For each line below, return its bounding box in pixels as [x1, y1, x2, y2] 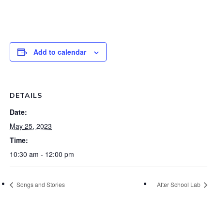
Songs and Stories [15, 180, 65, 188]
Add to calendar [33, 47, 86, 57]
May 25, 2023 [10, 121, 52, 131]
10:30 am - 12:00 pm [10, 149, 74, 159]
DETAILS [10, 91, 42, 100]
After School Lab [157, 180, 202, 188]
